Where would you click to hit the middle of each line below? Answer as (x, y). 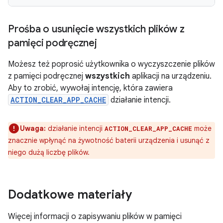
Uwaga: (33, 128)
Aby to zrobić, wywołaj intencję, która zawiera (90, 88)
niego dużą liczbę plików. (49, 152)
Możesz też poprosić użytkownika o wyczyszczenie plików (111, 64)
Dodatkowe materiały (70, 195)
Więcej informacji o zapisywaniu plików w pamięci (95, 217)
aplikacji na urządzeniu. (171, 76)
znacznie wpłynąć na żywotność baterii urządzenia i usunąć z (109, 140)
